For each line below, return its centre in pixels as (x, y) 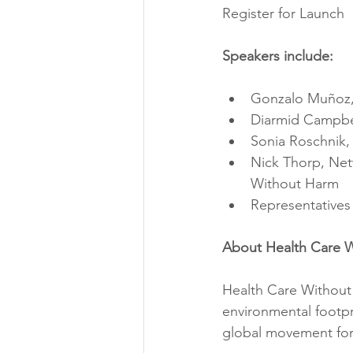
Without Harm (295, 184)
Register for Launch (283, 14)
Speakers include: (278, 56)
